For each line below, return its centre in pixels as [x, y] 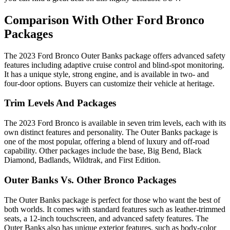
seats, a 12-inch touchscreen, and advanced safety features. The [106, 218]
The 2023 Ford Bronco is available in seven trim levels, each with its [115, 123]
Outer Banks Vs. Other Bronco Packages [90, 180]
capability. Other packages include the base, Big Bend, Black [103, 151]
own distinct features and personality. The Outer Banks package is [111, 132]
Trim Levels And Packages [60, 103]
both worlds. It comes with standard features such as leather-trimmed [115, 209]
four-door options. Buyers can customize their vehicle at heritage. [109, 83]
